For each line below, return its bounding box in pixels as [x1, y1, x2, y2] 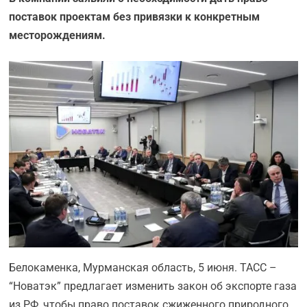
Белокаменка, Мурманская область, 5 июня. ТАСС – [9, 261, 278, 275]
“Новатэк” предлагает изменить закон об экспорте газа [9, 280, 297, 293]
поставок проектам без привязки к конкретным [9, 10, 260, 23]
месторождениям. [9, 29, 106, 42]
